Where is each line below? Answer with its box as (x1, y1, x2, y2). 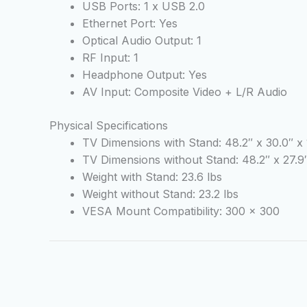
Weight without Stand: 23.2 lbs (82, 187, 238, 201)
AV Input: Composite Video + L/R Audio (82, 85, 287, 99)
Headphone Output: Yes (82, 68, 207, 82)
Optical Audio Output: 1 (82, 34, 201, 48)
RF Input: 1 (82, 51, 138, 65)
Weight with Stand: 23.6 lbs (82, 170, 222, 184)
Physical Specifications (49, 119, 168, 133)
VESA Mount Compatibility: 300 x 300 (82, 204, 280, 219)
